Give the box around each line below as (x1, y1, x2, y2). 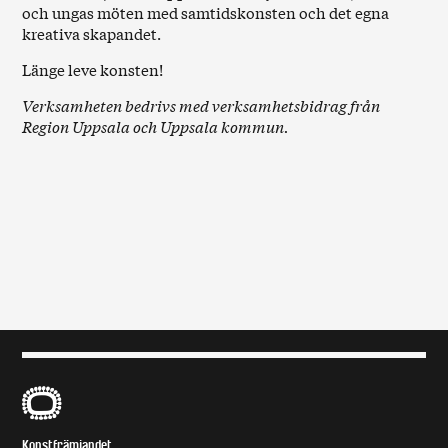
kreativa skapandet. (22, 22, 162, 44)
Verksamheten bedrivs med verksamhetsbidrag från (22, 94, 381, 116)
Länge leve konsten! (22, 58, 164, 80)
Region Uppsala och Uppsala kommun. (22, 115, 290, 137)
